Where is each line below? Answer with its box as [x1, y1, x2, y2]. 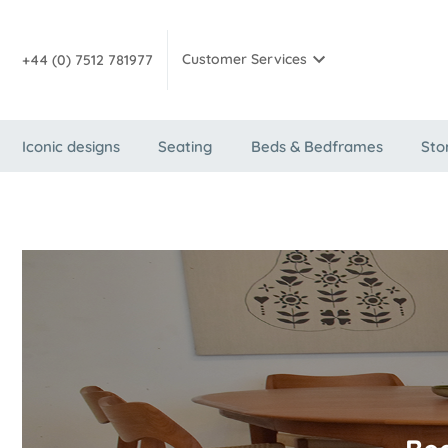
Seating [158, 137, 213, 156]
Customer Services [182, 50, 307, 69]
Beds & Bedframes [250, 137, 383, 156]
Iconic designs [22, 137, 120, 156]
